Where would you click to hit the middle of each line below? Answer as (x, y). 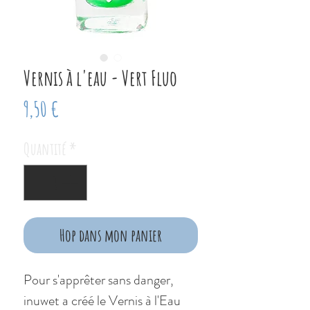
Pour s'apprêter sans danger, (99, 280)
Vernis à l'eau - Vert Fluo (100, 78)
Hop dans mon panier (111, 236)
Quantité (45, 149)
